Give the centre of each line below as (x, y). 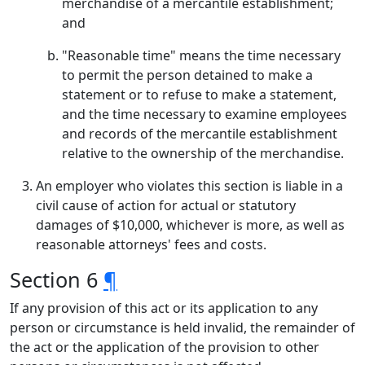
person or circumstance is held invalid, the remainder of (182, 328)
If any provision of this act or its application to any (164, 308)
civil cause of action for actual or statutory (166, 205)
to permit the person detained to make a (187, 75)
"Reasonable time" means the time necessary (201, 55)
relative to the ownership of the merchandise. (203, 153)
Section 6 (57, 279)
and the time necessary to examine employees (204, 114)
